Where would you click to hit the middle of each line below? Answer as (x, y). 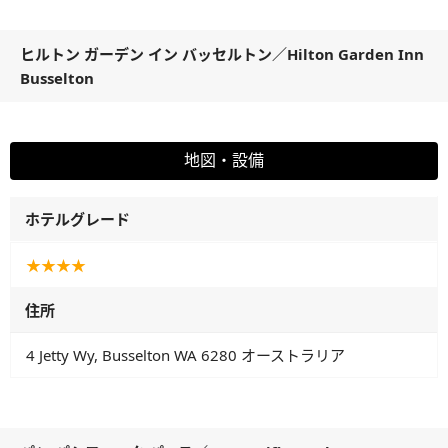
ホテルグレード (77, 219)
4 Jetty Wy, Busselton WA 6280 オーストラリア (185, 355)
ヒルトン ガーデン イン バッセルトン (146, 54)
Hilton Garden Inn (355, 54)
